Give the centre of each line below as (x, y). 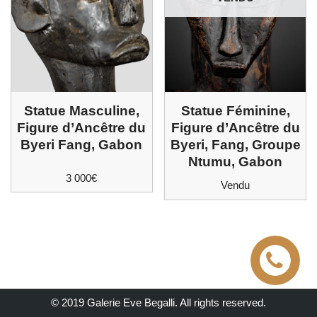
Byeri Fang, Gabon (82, 144)
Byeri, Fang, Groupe (235, 144)
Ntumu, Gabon (236, 161)
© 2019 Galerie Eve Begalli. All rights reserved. (158, 302)
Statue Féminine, (235, 110)
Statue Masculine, (81, 110)
